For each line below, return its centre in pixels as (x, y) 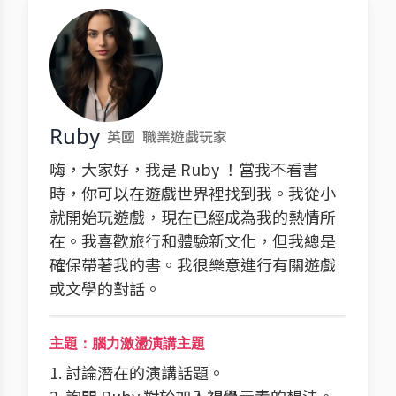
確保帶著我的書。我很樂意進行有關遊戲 (193, 264)
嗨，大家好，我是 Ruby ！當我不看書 (184, 169)
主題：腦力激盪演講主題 (127, 343)
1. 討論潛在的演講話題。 (137, 372)
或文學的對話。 (105, 288)
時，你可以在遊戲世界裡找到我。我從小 (193, 193)
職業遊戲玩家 (185, 136)
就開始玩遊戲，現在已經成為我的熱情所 (193, 217)
